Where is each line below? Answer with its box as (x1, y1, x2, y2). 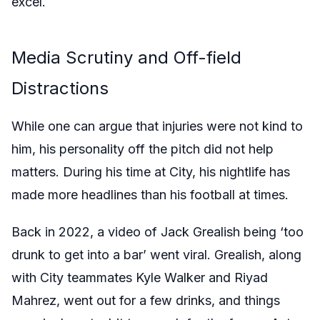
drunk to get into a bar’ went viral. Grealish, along (11, 246, 301, 262)
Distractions (11, 77, 109, 99)
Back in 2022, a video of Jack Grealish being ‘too (11, 224, 304, 239)
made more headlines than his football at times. (11, 186, 289, 202)
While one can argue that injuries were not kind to (11, 118, 303, 134)
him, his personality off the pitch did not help (11, 141, 274, 156)
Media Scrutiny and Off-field (11, 46, 241, 68)
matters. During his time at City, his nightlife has (11, 164, 290, 179)
